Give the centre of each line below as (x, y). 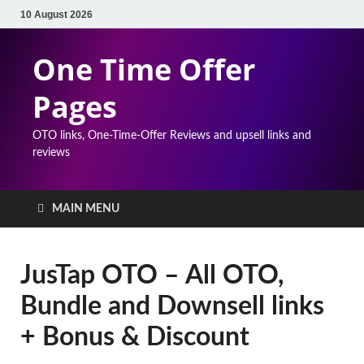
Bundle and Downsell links (172, 306)
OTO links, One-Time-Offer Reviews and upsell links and (172, 136)
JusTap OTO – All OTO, (152, 275)
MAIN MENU (86, 209)
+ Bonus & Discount (135, 337)
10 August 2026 (56, 14)
